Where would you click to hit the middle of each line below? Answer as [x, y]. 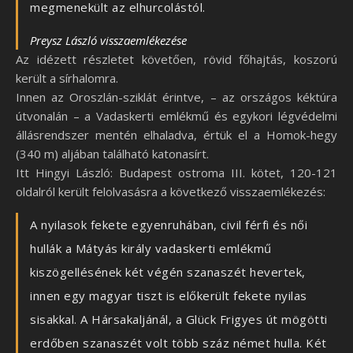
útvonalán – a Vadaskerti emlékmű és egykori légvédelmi [176, 116]
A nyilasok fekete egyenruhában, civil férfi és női [169, 225]
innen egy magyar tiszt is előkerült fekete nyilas [169, 296]
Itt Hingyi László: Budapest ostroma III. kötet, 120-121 [176, 173]
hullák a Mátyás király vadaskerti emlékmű [151, 249]
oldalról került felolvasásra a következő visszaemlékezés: [171, 192]
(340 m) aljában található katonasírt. [112, 154]
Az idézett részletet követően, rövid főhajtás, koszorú [176, 59]
